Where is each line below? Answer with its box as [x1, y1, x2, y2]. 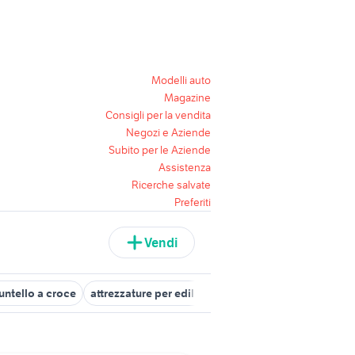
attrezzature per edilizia [90, 286, 212, 300]
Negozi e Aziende [126, 125, 211, 139]
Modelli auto [151, 73, 211, 87]
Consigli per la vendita [105, 108, 211, 122]
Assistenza [158, 160, 211, 174]
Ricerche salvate [132, 177, 211, 192]
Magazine [164, 90, 211, 105]
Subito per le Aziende [109, 143, 211, 157]
